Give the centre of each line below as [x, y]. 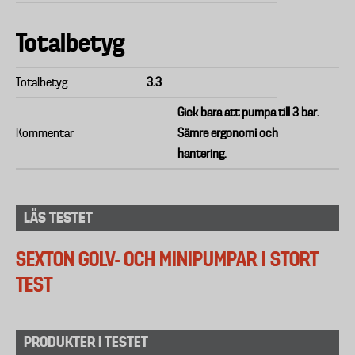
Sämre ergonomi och [228, 133]
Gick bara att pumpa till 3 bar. [248, 113]
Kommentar [45, 133]
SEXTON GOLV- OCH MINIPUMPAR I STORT [167, 259]
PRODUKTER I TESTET [86, 342]
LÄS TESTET [58, 218]
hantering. [202, 154]
